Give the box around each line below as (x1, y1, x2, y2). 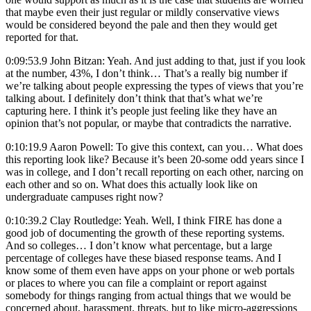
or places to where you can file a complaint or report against (6, 276, 267, 289)
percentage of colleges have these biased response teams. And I (6, 251, 281, 264)
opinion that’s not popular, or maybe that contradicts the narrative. (6, 117, 292, 129)
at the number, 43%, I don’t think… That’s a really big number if (6, 67, 287, 79)
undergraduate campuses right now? (6, 190, 163, 203)
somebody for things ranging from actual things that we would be (6, 289, 291, 301)
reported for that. (6, 31, 78, 43)
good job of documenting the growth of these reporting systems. (6, 226, 285, 239)
